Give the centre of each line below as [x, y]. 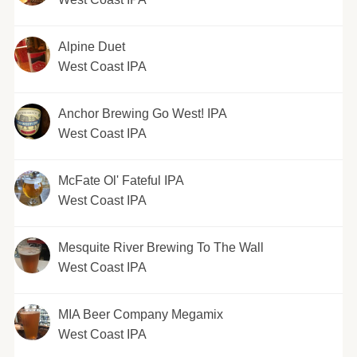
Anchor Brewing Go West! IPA [142, 114]
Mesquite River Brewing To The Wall [161, 248]
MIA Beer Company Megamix [140, 315]
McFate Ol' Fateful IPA [121, 181]
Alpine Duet [91, 47]
